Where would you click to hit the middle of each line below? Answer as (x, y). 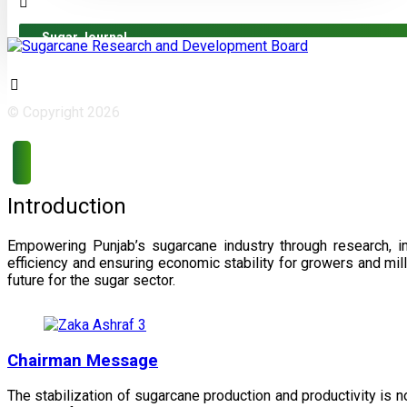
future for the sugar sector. (91, 280)
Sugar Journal (84, 37)
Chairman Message (83, 360)
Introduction (67, 206)
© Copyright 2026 (64, 112)
